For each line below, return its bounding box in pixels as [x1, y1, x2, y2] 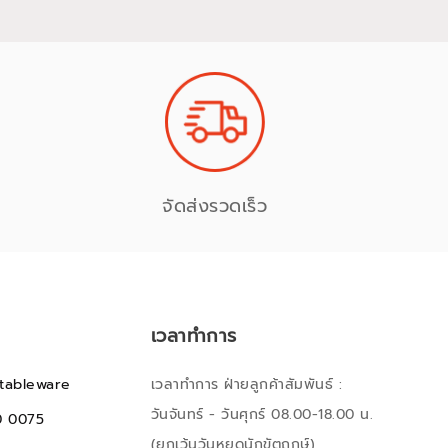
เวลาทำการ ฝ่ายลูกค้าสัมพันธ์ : [150, 374, 343, 395]
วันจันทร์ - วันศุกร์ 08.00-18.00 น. [150, 404, 374, 425]
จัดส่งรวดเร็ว [162, 192, 268, 220]
